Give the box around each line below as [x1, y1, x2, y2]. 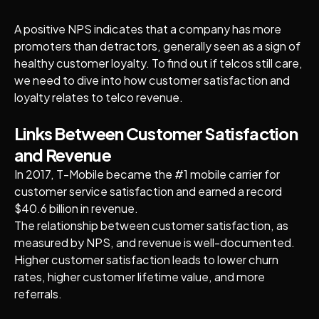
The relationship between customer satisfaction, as [14, 218, 288, 234]
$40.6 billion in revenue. [14, 201, 138, 216]
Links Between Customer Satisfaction [14, 123, 298, 145]
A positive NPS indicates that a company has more [14, 21, 281, 37]
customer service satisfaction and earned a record [14, 184, 282, 199]
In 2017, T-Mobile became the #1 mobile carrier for [14, 167, 280, 182]
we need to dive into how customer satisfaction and [14, 73, 290, 88]
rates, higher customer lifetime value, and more [14, 269, 265, 285]
